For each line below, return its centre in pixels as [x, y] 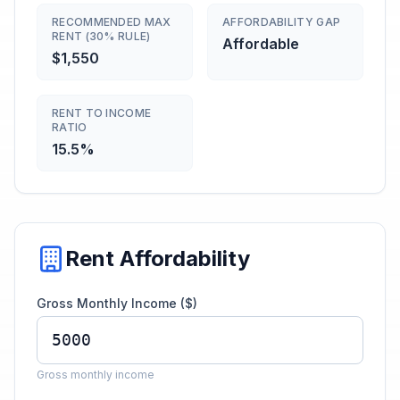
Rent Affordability [158, 258]
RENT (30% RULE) [101, 36]
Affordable [261, 44]
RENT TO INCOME [102, 113]
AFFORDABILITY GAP [282, 22]
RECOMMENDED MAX [112, 22]
